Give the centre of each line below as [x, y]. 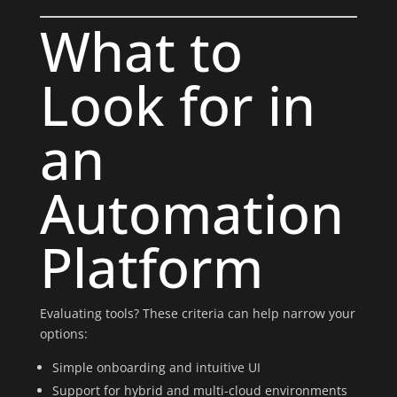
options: [63, 334]
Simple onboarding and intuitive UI [156, 367]
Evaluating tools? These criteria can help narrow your [197, 313]
